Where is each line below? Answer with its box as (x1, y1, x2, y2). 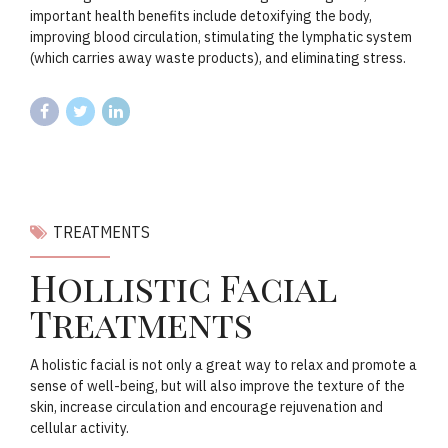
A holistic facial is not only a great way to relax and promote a (30, 356, 417, 375)
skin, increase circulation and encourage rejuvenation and (30, 398, 383, 417)
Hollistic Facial (30, 263, 336, 312)
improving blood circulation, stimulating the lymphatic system (30, 27, 412, 46)
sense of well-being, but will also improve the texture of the (30, 377, 405, 396)
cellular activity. (30, 419, 129, 438)
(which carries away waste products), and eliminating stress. (30, 48, 406, 67)
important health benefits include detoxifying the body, (30, 6, 372, 25)
